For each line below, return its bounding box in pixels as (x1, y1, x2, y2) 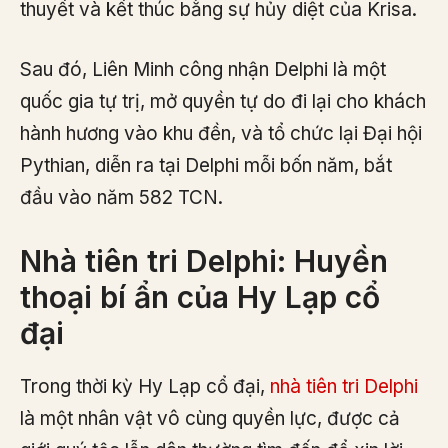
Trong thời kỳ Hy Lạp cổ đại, (20, 374, 270, 398)
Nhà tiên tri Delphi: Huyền (20, 242, 388, 279)
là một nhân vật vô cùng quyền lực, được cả (20, 406, 400, 430)
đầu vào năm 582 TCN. (20, 186, 223, 210)
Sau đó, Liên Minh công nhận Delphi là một (20, 58, 386, 82)
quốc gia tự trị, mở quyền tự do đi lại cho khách (20, 90, 426, 114)
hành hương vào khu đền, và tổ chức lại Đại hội (20, 122, 422, 146)
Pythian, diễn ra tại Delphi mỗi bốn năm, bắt (20, 154, 392, 178)
